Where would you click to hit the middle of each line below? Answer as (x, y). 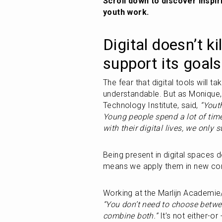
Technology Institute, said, (152, 105)
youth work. (126, 12)
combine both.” (131, 216)
